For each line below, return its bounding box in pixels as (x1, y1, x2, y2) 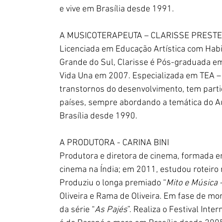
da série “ (59, 205, 95, 215)
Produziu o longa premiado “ (59, 178, 166, 188)
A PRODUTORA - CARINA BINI (59, 138, 169, 148)
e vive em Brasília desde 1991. (59, 4, 174, 14)
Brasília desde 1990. (59, 111, 137, 121)
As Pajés (95, 205, 127, 215)
